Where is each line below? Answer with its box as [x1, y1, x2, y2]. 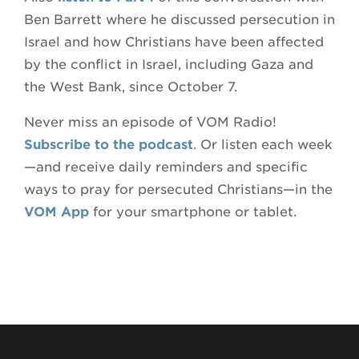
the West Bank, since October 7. [24, 79, 237, 95]
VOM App [24, 204, 89, 220]
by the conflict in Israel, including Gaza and [24, 56, 313, 72]
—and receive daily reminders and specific [24, 159, 308, 175]
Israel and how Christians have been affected [24, 34, 324, 50]
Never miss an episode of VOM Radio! [24, 114, 276, 130]
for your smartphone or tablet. [89, 204, 296, 220]
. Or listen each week [193, 136, 333, 152]
